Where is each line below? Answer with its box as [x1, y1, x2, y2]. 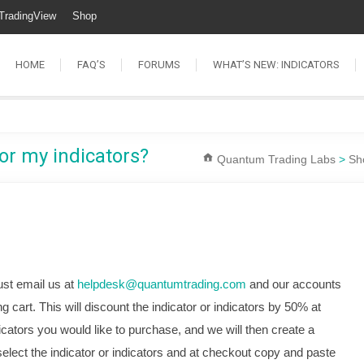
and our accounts [246, 277, 341, 291]
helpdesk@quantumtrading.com [77, 277, 246, 291]
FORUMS [138, 58, 180, 71]
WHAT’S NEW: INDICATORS [213, 58, 340, 71]
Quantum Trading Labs [217, 153, 336, 166]
